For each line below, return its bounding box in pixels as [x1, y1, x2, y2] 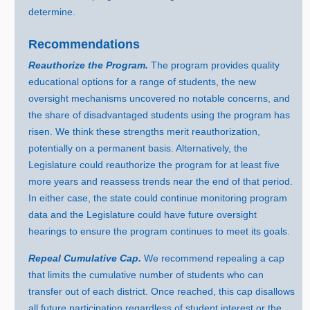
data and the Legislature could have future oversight [28, 209, 257, 221]
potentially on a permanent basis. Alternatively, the [28, 143, 248, 154]
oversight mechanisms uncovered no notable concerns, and [28, 93, 291, 104]
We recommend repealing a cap [144, 253, 285, 264]
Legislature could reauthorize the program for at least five [28, 159, 280, 171]
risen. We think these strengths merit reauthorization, [28, 126, 261, 138]
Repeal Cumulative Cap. [28, 253, 145, 264]
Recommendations [28, 37, 140, 51]
